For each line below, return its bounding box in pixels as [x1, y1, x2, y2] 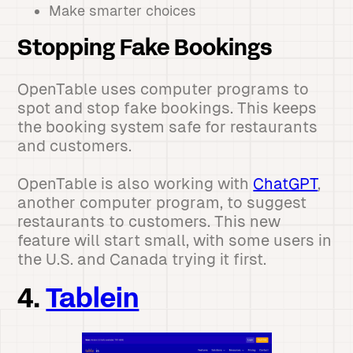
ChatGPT [253, 175, 318, 192]
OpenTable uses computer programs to [17, 80, 310, 98]
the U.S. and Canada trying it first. [17, 251, 267, 268]
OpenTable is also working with [17, 175, 254, 192]
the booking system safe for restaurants [17, 118, 318, 136]
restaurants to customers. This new [17, 213, 281, 230]
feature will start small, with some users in [17, 232, 333, 249]
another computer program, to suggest [17, 194, 307, 211]
